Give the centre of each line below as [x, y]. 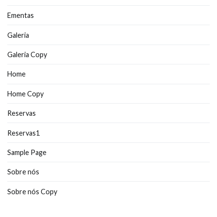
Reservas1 [23, 133]
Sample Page [27, 152]
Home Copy [25, 93]
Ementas [21, 15]
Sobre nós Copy [32, 191]
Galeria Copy [27, 54]
